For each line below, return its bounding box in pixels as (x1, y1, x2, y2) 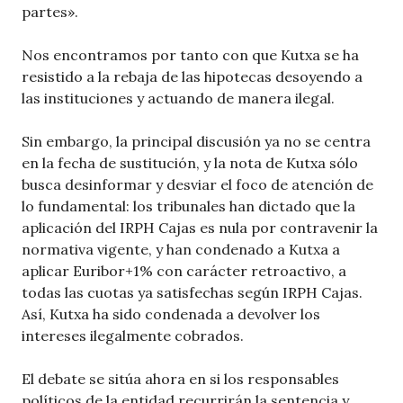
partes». (22, 3, 78, 22)
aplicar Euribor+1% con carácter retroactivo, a (22, 262, 346, 281)
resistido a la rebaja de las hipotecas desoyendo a (22, 67, 363, 86)
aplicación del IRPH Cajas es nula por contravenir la (22, 219, 378, 237)
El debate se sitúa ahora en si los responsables (22, 370, 339, 389)
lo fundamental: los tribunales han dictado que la (22, 197, 355, 216)
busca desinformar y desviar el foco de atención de (22, 175, 373, 194)
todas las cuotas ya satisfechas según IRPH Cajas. (22, 283, 363, 302)
